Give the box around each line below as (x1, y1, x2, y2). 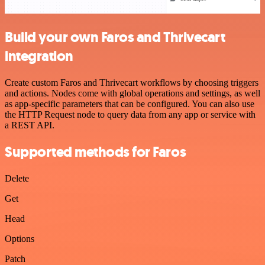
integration (5, 47, 73, 66)
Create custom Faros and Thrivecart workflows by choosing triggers (5, 77, 258, 88)
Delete (5, 173, 29, 183)
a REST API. (5, 120, 54, 131)
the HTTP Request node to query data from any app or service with (5, 109, 256, 120)
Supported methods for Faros (5, 142, 186, 161)
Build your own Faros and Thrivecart (5, 28, 225, 47)
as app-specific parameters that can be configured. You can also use (5, 99, 254, 109)
